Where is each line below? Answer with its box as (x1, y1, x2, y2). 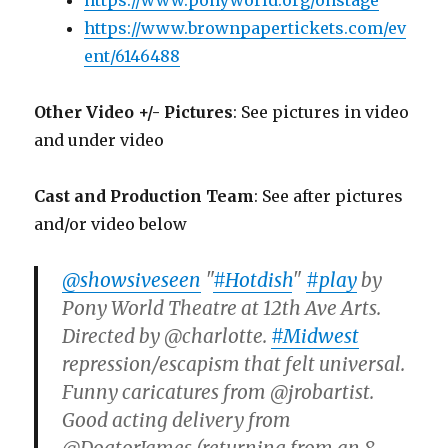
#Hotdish (213, 268, 293, 293)
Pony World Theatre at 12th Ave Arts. (62, 296, 382, 321)
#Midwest (271, 324, 360, 349)
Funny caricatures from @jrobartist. (62, 380, 375, 405)
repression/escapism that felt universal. (62, 352, 406, 377)
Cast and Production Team (34, 186, 255, 207)
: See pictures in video (233, 102, 410, 123)
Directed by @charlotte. (62, 324, 272, 349)
